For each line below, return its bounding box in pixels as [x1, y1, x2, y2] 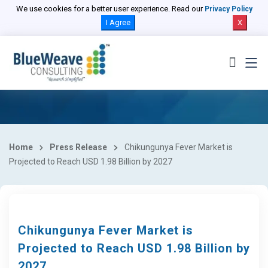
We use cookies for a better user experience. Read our [16, 4, 205, 13]
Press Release [50, 142, 108, 152]
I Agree [105, 18, 130, 27]
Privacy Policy [204, 5, 252, 13]
